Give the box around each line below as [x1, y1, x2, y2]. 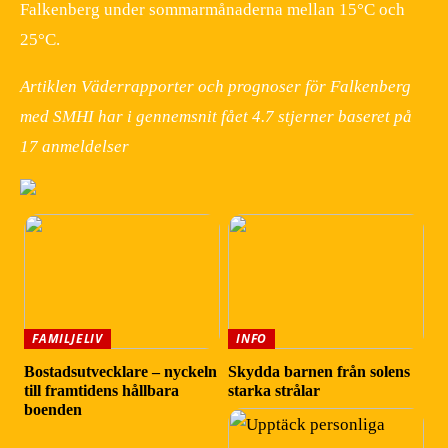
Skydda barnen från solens [228, 362, 411, 380]
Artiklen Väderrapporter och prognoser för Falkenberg [20, 76, 411, 96]
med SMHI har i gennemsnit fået [20, 106, 252, 126]
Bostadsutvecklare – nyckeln [24, 362, 218, 380]
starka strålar [228, 381, 321, 399]
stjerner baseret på [274, 106, 412, 126]
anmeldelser [38, 136, 129, 156]
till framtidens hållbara [24, 381, 180, 399]
